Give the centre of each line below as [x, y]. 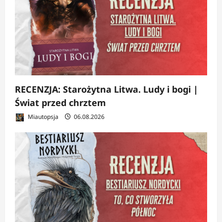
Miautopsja [42, 116]
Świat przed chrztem [60, 102]
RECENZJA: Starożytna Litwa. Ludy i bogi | [107, 89]
